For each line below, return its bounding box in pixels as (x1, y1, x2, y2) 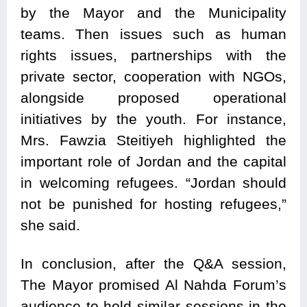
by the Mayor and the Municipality (21, 5, 286, 21)
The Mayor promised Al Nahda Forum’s (21, 277, 286, 293)
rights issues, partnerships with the (21, 47, 286, 64)
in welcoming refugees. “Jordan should (21, 175, 286, 191)
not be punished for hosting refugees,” (21, 196, 286, 212)
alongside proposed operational (21, 90, 286, 106)
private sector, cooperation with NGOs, (21, 69, 286, 85)
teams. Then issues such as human (21, 26, 286, 42)
